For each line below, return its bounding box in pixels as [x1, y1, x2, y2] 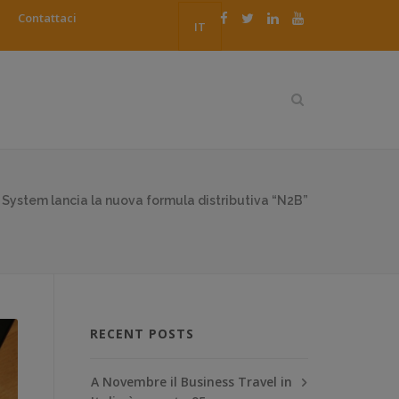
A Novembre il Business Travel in [91, 372, 292, 390]
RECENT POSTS [90, 324, 194, 342]
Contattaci [18, 10, 77, 26]
